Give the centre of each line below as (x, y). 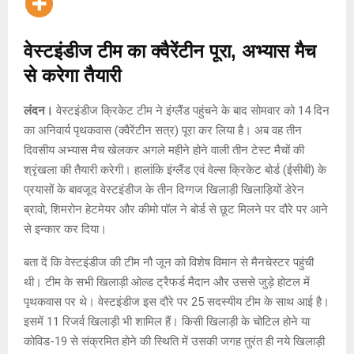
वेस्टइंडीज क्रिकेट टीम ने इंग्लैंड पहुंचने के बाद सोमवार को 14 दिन (191, 110)
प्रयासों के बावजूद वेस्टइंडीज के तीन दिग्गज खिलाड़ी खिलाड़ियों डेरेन (164, 189)
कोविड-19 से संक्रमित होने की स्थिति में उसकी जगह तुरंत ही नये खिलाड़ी (174, 341)
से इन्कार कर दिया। (65, 229)
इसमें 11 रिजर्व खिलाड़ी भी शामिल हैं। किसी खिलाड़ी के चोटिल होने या (167, 321)
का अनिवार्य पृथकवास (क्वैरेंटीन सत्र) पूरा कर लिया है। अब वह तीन (163, 130)
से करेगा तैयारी (72, 75)
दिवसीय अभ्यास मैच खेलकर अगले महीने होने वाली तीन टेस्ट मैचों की (164, 150)
